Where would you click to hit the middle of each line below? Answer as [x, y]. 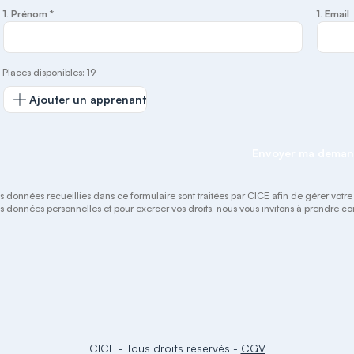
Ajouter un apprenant [88, 99]
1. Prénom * [28, 14]
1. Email [333, 14]
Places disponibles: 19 [49, 72]
